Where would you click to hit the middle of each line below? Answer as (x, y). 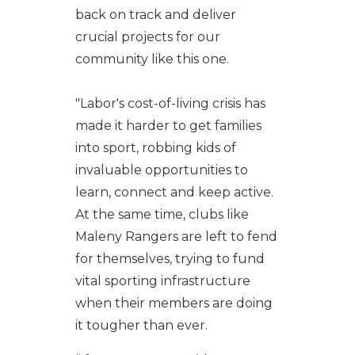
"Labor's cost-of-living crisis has (170, 104)
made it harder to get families (168, 126)
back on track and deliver (155, 15)
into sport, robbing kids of (155, 148)
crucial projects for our (147, 37)
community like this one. (152, 59)
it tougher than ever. (141, 326)
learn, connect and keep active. (174, 193)
